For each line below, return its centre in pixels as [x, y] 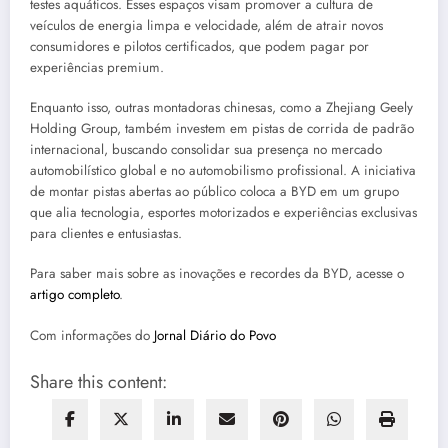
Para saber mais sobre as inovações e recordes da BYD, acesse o [217, 274]
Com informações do [92, 335]
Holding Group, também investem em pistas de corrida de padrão [222, 129]
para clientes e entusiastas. [106, 234]
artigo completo [74, 295]
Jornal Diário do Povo [215, 335]
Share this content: [98, 381]
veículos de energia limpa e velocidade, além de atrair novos [206, 26]
